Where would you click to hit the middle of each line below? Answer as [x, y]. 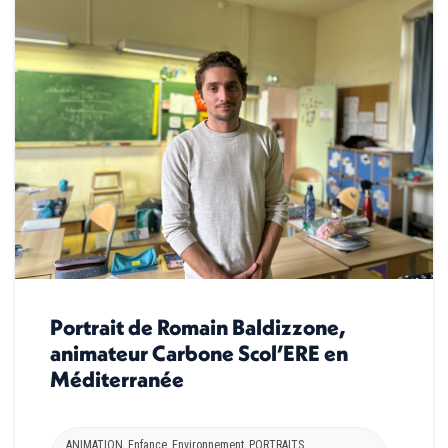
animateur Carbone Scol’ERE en [199, 353]
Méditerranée [117, 379]
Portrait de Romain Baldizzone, [198, 327]
